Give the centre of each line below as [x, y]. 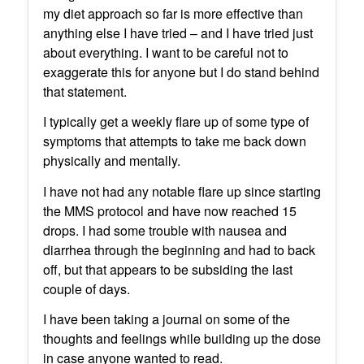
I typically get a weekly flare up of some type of [175, 122]
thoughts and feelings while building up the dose [182, 339]
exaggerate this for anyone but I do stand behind [181, 71]
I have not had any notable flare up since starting [182, 191]
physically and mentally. [111, 161]
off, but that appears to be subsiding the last [167, 269]
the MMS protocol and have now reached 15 [169, 210]
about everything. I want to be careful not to [165, 52]
